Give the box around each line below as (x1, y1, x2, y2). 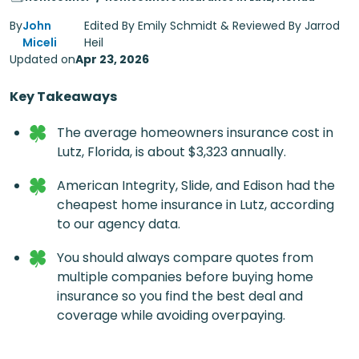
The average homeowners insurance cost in (57, 123, 333, 142)
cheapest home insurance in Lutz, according (57, 195, 334, 214)
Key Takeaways (10, 87, 117, 106)
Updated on (10, 51, 75, 67)
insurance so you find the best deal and (57, 286, 303, 305)
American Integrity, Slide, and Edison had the (57, 175, 335, 195)
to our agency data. (57, 214, 180, 233)
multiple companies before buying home (57, 267, 313, 286)
